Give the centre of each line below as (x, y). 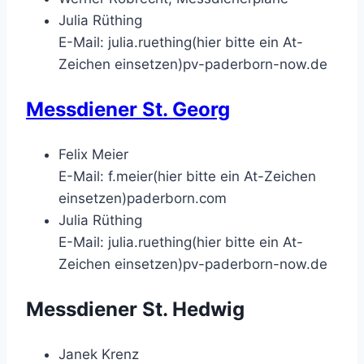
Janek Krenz (99, 354)
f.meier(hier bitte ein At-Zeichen (212, 176)
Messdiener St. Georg (128, 109)
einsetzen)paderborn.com (143, 198)
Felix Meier (93, 154)
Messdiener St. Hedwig (135, 309)
